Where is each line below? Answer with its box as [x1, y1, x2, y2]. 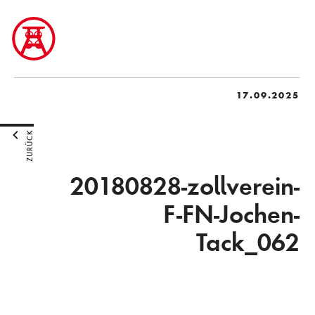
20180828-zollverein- [70, 171, 300, 200]
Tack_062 [195, 227, 300, 257]
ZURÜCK [25, 129, 34, 162]
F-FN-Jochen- [162, 199, 300, 229]
